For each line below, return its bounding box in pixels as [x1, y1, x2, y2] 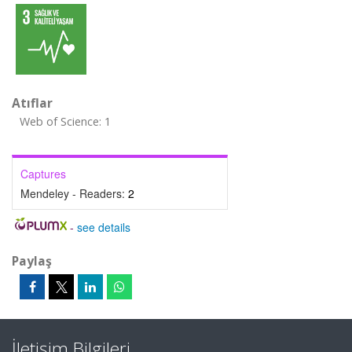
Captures [20, 166, 66, 181]
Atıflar [12, 94, 53, 112]
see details [76, 219, 130, 235]
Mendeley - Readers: [20, 185, 128, 201]
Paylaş [12, 252, 52, 269]
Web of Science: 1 [20, 114, 111, 129]
